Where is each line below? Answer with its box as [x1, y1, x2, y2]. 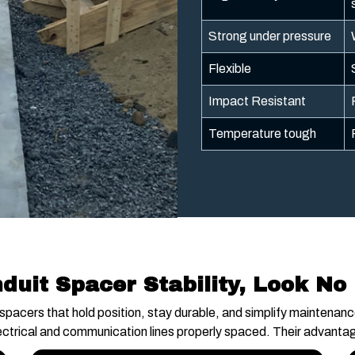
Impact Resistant [208, 94, 306, 109]
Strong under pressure [208, 29, 331, 44]
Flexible [208, 62, 251, 76]
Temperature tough [208, 127, 316, 141]
